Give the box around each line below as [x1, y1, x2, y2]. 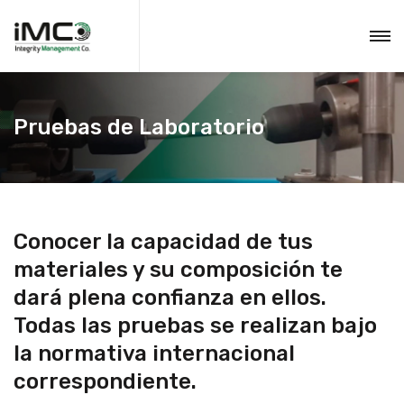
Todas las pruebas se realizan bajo [14, 313, 377, 338]
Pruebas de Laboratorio [14, 115, 264, 140]
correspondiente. [14, 369, 197, 394]
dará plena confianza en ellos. [14, 285, 326, 310]
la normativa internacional [14, 341, 295, 366]
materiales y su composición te [14, 257, 343, 282]
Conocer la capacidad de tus [14, 229, 313, 254]
